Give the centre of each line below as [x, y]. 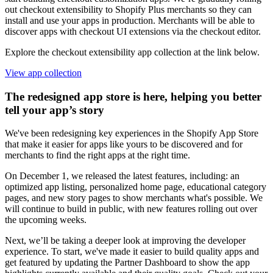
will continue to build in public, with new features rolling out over [131, 209]
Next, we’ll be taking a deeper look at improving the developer [125, 241]
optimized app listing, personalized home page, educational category [136, 187]
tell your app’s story [55, 110]
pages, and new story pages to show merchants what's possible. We [134, 198]
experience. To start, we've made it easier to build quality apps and [132, 252]
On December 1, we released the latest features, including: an [122, 176]
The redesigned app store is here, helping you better [133, 96]
